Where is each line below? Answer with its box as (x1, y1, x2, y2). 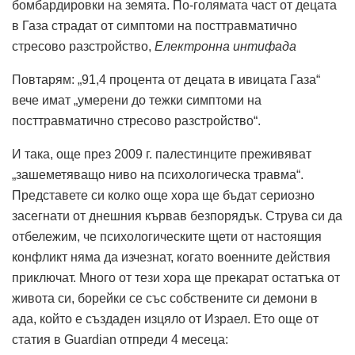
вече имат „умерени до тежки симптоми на (12, 93, 261, 107)
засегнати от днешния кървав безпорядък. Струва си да (12, 208, 342, 223)
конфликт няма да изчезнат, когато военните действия (12, 250, 330, 264)
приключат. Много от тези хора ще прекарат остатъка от (12, 270, 340, 284)
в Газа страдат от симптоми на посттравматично (12, 18, 297, 32)
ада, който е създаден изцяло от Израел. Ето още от (12, 311, 319, 326)
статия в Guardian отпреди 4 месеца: (12, 332, 228, 346)
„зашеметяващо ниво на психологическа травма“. (12, 167, 303, 181)
